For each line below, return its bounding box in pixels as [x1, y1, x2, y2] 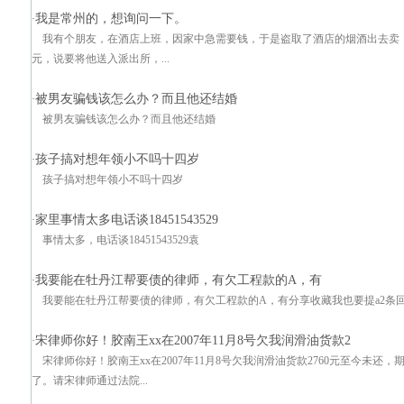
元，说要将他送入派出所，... [32, 52, 170, 65]
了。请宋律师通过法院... [32, 374, 148, 387]
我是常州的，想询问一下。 [35, 11, 187, 25]
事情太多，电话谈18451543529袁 [42, 234, 199, 246]
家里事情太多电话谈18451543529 [35, 212, 218, 226]
